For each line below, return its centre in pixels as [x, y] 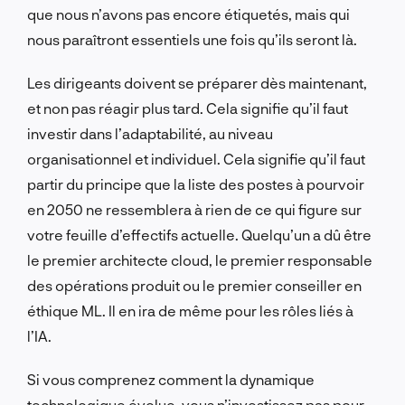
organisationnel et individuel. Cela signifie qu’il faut [196, 158]
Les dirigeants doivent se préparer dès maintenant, [197, 82]
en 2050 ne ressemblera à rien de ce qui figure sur [194, 209]
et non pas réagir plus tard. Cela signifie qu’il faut [188, 108]
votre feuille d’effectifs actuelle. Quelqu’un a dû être [199, 234]
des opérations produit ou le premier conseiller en [194, 285]
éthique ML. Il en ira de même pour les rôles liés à [190, 310]
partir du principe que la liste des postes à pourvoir [196, 184]
